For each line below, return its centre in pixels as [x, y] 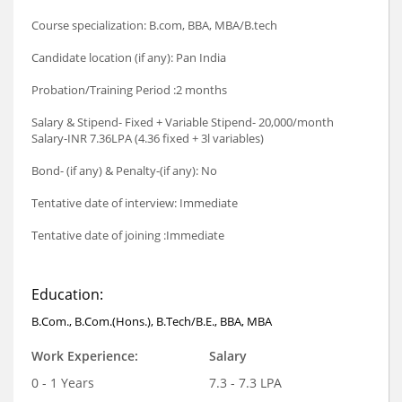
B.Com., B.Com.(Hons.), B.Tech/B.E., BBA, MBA [152, 321]
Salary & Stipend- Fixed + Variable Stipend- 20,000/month [183, 122]
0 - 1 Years [63, 382]
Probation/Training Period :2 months [129, 89]
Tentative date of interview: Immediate [135, 202]
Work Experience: [85, 355]
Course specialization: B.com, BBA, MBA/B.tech [154, 25]
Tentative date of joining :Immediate [128, 235]
